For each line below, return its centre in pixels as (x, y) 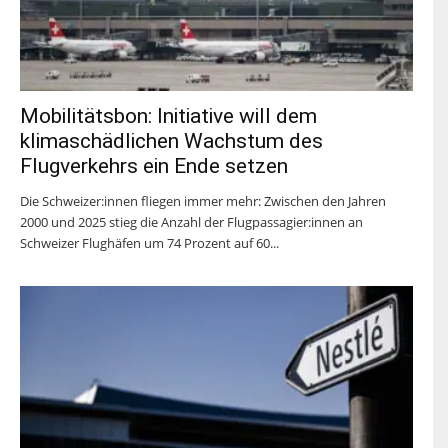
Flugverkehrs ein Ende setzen (154, 166)
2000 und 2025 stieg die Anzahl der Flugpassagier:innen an (191, 222)
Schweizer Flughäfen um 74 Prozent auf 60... (149, 243)
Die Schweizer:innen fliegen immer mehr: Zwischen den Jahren (203, 201)
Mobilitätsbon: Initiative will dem (168, 116)
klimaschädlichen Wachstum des (171, 141)
